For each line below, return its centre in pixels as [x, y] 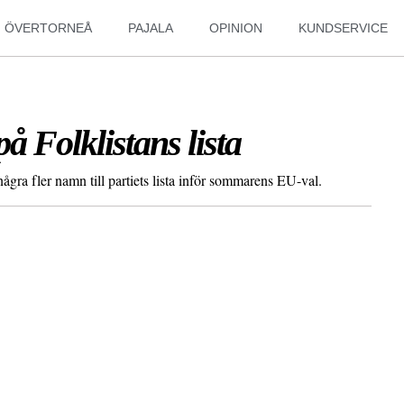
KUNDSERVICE [344, 28]
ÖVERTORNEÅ [49, 28]
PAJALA [151, 28]
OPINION [236, 28]
